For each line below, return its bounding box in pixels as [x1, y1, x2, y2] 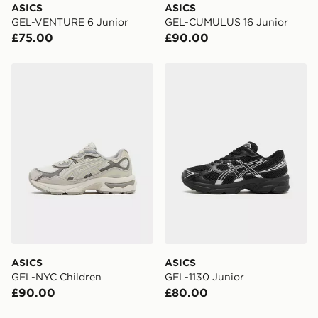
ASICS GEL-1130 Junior [164, 63, 293, 78]
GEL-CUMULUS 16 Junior [165, 15, 288, 28]
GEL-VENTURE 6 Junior [11, 15, 128, 28]
